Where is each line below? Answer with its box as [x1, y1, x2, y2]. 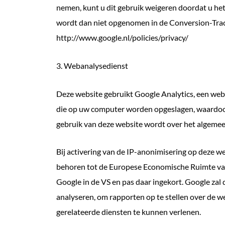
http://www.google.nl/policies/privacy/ [56, 33, 188, 43]
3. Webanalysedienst [56, 60, 128, 70]
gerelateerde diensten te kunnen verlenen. [56, 207, 201, 217]
